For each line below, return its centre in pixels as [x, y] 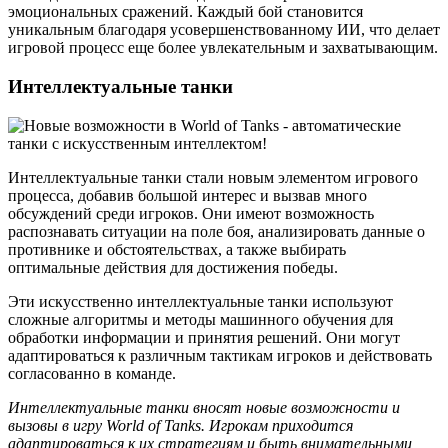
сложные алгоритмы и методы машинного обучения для [200, 319]
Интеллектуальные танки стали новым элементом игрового [213, 177]
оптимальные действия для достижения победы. [173, 267]
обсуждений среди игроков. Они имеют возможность [191, 213]
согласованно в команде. [92, 373]
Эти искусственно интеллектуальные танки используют [200, 301]
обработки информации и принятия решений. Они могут [204, 337]
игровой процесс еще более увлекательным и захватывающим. [223, 48]
